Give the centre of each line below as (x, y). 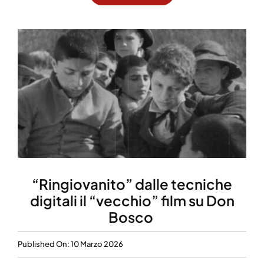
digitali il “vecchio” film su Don (132, 200)
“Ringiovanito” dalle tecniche (132, 184)
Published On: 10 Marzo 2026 (70, 244)
